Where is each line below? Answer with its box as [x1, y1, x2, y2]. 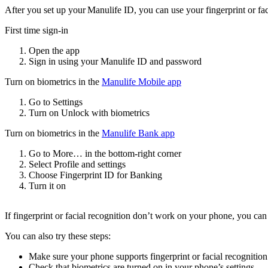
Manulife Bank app [102, 128, 175, 139]
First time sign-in [5, 25, 68, 36]
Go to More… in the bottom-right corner [29, 148, 181, 159]
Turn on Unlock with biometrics [29, 108, 150, 118]
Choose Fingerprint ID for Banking [29, 170, 162, 181]
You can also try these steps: [5, 231, 111, 242]
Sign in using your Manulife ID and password [29, 56, 202, 67]
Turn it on [29, 181, 66, 191]
